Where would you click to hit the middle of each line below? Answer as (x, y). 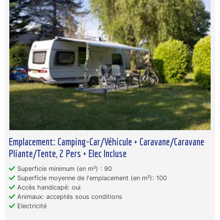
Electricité (31, 206)
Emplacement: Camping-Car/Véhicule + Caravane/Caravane (107, 142)
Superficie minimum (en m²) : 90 (64, 169)
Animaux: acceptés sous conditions (69, 197)
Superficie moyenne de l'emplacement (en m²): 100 (91, 178)
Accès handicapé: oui (48, 188)
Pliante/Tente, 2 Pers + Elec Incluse (68, 153)
